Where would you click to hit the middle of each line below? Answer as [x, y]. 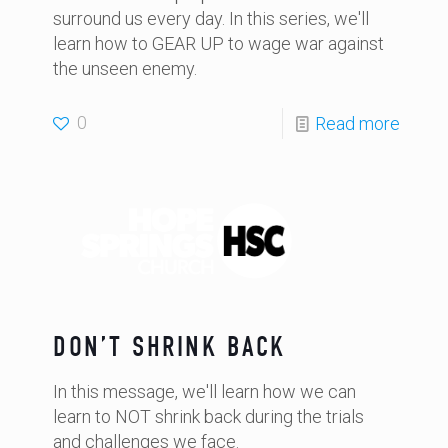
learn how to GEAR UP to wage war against [218, 43]
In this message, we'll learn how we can [204, 391]
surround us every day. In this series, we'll [211, 18]
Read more [357, 123]
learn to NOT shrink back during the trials [208, 416]
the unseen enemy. [125, 68]
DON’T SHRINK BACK [169, 347]
